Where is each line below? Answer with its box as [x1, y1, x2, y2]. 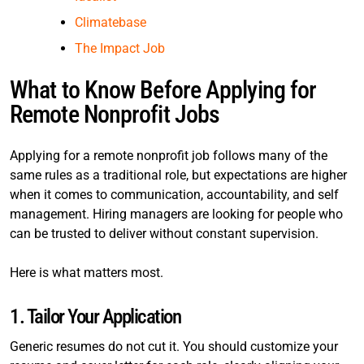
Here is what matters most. [10, 265, 163, 280]
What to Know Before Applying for [10, 76, 317, 104]
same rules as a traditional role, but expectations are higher [10, 167, 347, 183]
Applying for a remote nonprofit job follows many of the [10, 148, 327, 163]
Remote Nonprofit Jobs [10, 100, 220, 128]
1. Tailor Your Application [10, 305, 180, 328]
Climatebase [75, 15, 146, 30]
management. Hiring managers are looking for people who [10, 206, 343, 222]
